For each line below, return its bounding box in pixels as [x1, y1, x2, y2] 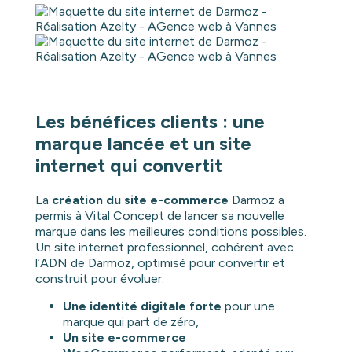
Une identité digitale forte [62, 299, 222, 314]
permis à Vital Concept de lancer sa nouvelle [35, 208, 284, 224]
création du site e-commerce [51, 192, 229, 208]
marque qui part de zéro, [62, 314, 199, 330]
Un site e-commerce [62, 330, 186, 346]
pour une [221, 299, 275, 314]
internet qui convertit [35, 154, 222, 178]
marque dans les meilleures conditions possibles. [35, 224, 306, 240]
